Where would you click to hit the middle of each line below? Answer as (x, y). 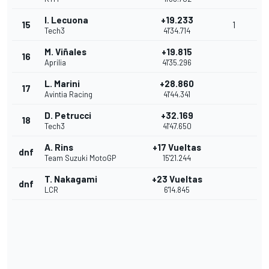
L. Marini (62, 84)
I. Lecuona (66, 20)
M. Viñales (65, 52)
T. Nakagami (71, 179)
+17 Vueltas (177, 147)
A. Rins (59, 147)
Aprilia (55, 63)
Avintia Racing (68, 95)
